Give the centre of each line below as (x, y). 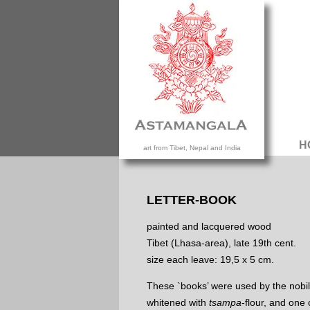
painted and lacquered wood (209, 227)
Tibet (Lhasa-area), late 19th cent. (221, 243)
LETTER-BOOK (192, 200)
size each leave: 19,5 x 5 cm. (210, 260)
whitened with (178, 303)
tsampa (225, 303)
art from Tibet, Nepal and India (192, 148)
